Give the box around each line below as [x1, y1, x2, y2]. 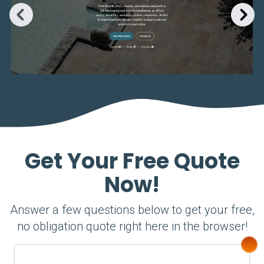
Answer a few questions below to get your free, [9, 203, 255, 217]
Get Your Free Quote [24, 146, 240, 176]
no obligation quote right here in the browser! [16, 219, 247, 233]
